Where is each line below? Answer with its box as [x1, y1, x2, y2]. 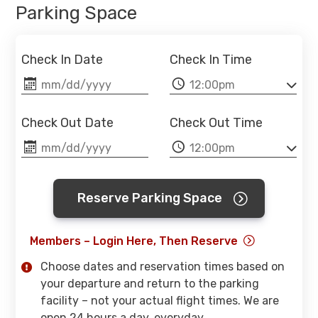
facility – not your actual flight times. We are [40, 294, 279, 307]
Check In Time [170, 52, 252, 67]
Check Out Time [170, 115, 263, 131]
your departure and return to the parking [40, 277, 259, 290]
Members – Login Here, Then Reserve [30, 234, 238, 248]
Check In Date [21, 52, 103, 67]
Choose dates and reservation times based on [40, 260, 285, 273]
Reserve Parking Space [77, 190, 222, 206]
